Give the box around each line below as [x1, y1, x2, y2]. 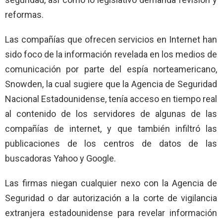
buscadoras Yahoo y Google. [5, 153, 116, 164]
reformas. [5, 9, 44, 20]
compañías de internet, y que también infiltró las [5, 123, 217, 134]
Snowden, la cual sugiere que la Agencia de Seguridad [5, 78, 217, 89]
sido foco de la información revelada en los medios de [5, 49, 217, 59]
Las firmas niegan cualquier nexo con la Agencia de [5, 177, 217, 188]
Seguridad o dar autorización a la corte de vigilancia [5, 192, 217, 203]
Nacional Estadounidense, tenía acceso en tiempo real [5, 93, 217, 104]
